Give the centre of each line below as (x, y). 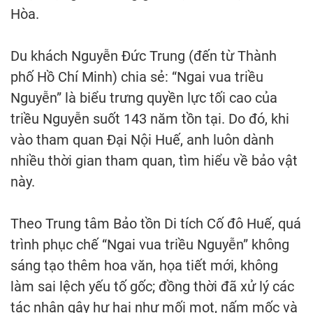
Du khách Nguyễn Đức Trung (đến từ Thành (144, 56)
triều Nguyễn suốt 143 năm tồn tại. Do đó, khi (150, 119)
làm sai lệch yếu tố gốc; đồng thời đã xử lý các (152, 287)
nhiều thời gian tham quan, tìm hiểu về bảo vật (154, 161)
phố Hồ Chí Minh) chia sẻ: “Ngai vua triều (137, 77)
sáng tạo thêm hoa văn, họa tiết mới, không (144, 266)
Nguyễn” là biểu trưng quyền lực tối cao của (144, 98)
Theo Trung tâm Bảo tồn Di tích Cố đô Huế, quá (156, 224)
